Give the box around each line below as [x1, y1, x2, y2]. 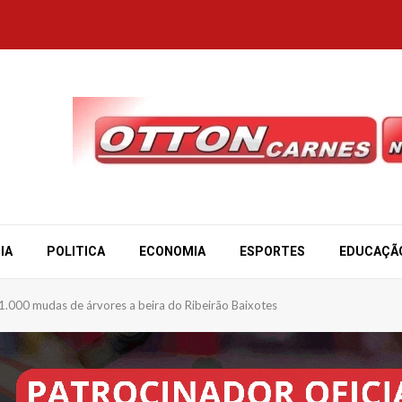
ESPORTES [240, 244, 305, 258]
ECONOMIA [139, 244, 205, 258]
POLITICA [47, 244, 105, 258]
